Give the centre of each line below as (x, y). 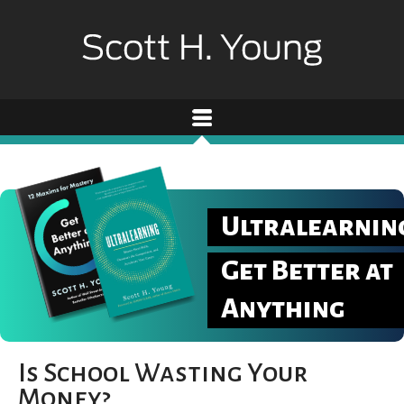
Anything (283, 308)
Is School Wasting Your (163, 372)
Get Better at (307, 271)
